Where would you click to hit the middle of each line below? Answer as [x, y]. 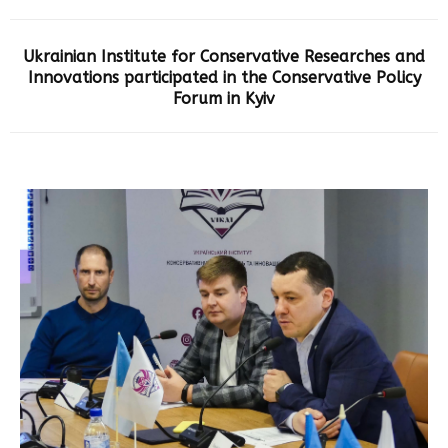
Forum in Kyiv [224, 99]
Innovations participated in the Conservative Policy [224, 78]
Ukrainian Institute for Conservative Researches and [224, 57]
